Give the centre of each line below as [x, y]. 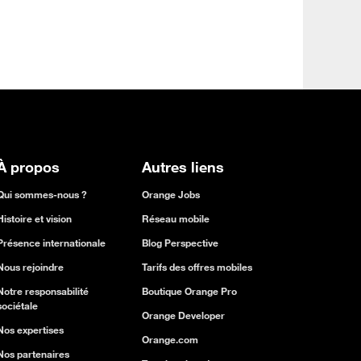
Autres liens [183, 167]
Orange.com [170, 339]
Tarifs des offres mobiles [197, 267]
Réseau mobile [176, 218]
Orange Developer [183, 315]
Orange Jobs [171, 194]
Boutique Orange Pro [189, 291]
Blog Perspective [180, 243]
